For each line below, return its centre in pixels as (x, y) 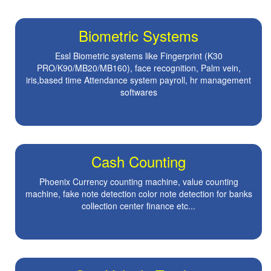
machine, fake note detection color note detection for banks (139, 194)
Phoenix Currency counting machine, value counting (139, 182)
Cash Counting (139, 162)
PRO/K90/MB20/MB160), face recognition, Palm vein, (139, 68)
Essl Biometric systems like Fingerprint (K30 (139, 56)
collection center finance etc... (139, 206)
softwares (139, 92)
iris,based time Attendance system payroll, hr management (139, 80)
